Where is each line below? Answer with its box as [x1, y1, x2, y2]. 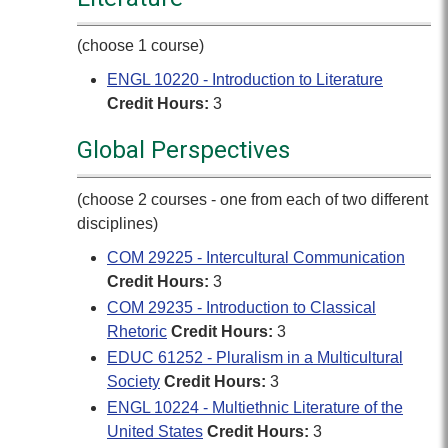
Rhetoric [107, 323, 167, 340]
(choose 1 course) [77, 37, 204, 54]
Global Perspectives [77, 136, 290, 164]
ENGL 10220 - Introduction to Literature [107, 71, 383, 88]
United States [107, 423, 203, 440]
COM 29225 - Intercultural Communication [107, 249, 405, 266]
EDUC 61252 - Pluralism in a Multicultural [107, 349, 403, 366]
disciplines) [77, 215, 158, 232]
